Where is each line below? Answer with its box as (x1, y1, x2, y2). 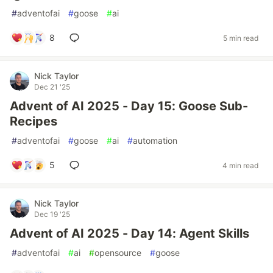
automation (133, 135, 177, 146)
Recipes (10, 114, 57, 129)
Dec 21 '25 (34, 82, 70, 91)
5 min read (223, 33, 258, 43)
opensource (94, 247, 141, 258)
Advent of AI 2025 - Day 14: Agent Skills (10, 226, 249, 241)
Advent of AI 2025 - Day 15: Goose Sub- (10, 99, 248, 113)
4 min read (222, 160, 258, 170)
